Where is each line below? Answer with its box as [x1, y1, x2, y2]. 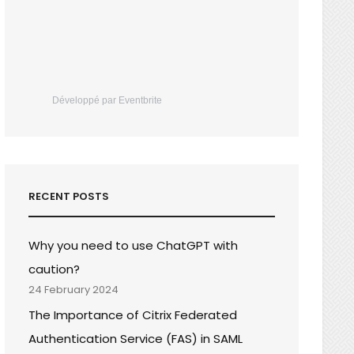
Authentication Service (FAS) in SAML [28, 330, 243, 347]
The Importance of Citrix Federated [28, 306, 238, 323]
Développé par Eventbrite [52, 94, 163, 106]
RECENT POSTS [28, 188, 110, 204]
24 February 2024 [28, 281, 119, 297]
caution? [28, 260, 81, 277]
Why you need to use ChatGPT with [28, 236, 239, 254]
